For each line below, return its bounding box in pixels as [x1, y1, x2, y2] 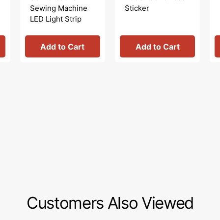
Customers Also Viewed [26, 192, 194, 213]
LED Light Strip [29, 14, 82, 24]
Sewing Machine [29, 3, 87, 13]
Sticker [124, 3, 149, 13]
